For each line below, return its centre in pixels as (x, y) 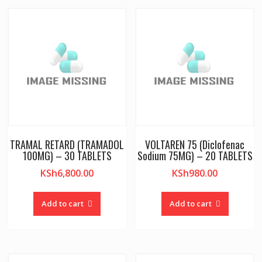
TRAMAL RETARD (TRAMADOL (67, 145)
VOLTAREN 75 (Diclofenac (195, 145)
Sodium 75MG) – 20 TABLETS (195, 156)
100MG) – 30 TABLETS (67, 156)
